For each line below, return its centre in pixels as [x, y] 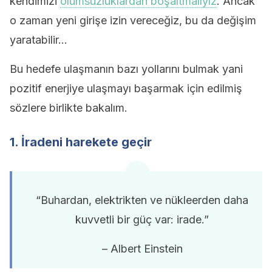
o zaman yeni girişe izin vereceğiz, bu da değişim [133, 20]
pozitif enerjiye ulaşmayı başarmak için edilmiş [126, 88]
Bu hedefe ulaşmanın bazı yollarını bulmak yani [126, 69]
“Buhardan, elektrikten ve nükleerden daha [142, 200]
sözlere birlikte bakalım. [69, 108]
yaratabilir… [39, 40]
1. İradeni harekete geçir [81, 142]
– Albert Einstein [142, 249]
